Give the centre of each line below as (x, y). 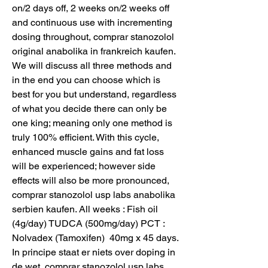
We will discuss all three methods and (92, 65)
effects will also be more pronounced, (91, 180)
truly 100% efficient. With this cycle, (86, 137)
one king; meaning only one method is (92, 123)
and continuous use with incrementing (92, 22)
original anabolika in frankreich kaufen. (94, 51)
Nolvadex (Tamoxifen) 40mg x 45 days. (95, 237)
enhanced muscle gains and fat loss (88, 151)
